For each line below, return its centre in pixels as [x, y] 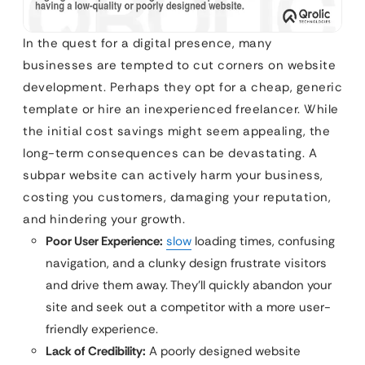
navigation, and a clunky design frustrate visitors [186, 264]
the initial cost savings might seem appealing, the [176, 132]
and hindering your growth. [104, 220]
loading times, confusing [263, 242]
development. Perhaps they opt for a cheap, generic [182, 88]
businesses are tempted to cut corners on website [179, 66]
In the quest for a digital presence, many [147, 44]
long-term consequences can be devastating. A [170, 154]
